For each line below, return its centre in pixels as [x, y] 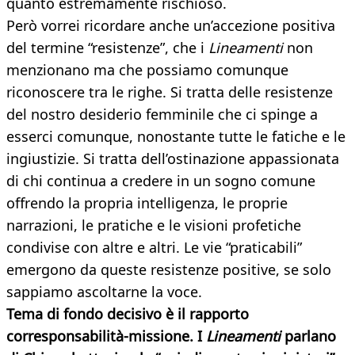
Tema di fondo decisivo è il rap [109, 314]
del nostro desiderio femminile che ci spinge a [162, 115]
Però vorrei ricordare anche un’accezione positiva [171, 26]
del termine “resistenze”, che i [107, 48]
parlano [310, 336]
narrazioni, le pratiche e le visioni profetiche [154, 225]
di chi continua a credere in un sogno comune [161, 181]
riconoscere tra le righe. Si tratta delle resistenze [170, 92]
